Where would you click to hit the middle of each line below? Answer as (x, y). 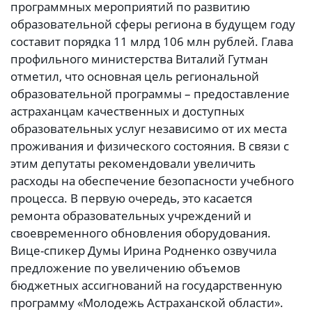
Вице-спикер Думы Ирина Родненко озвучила (143, 251)
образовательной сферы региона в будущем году (153, 24)
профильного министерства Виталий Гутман (139, 59)
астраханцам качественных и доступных (127, 111)
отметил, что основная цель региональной (135, 77)
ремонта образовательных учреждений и (131, 216)
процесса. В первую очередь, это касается (131, 198)
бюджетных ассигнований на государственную (146, 286)
